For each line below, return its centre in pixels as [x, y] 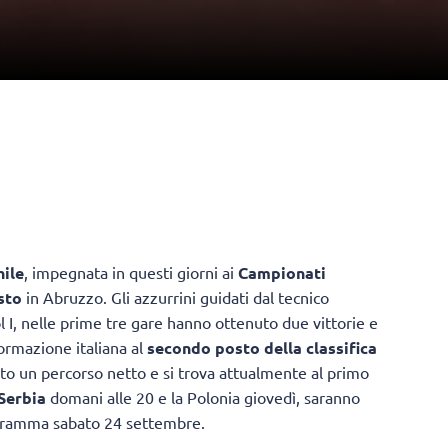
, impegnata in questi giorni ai [131, 272]
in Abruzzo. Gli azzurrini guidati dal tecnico [175, 297]
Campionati [282, 273]
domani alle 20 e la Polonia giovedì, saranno [203, 397]
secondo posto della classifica [262, 348]
